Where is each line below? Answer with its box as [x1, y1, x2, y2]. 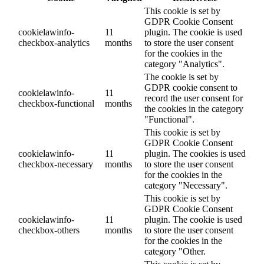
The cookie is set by [144, 72, 219, 82]
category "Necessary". [144, 180, 227, 191]
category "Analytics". [144, 59, 225, 70]
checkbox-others [18, 225, 80, 236]
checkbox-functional [18, 98, 94, 109]
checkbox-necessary [18, 159, 93, 170]
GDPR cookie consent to [144, 82, 237, 93]
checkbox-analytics [18, 38, 90, 48]
